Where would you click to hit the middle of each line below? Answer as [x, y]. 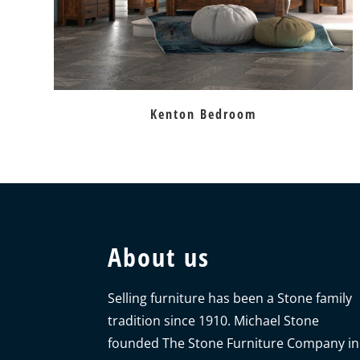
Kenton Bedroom [204, 115]
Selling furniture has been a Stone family [230, 298]
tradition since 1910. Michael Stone [214, 320]
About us [159, 256]
